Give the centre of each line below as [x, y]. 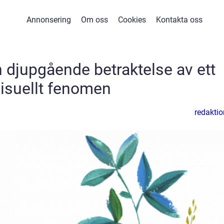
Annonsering [48, 20]
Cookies [132, 20]
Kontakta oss [179, 20]
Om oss [94, 20]
